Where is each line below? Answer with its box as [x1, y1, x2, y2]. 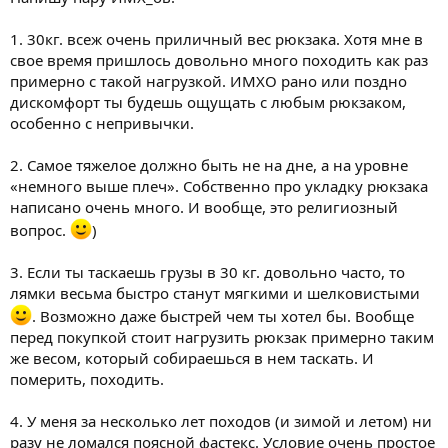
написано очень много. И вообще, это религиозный [10, 196, 398, 217]
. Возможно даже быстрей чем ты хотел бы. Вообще [32, 305, 414, 326]
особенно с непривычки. [10, 112, 194, 133]
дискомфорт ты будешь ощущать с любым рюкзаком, [10, 91, 406, 112]
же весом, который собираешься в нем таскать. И [10, 347, 374, 368]
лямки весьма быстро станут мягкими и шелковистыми [10, 282, 420, 303]
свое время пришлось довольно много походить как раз [10, 49, 428, 70]
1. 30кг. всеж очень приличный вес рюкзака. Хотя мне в [10, 28, 423, 49]
